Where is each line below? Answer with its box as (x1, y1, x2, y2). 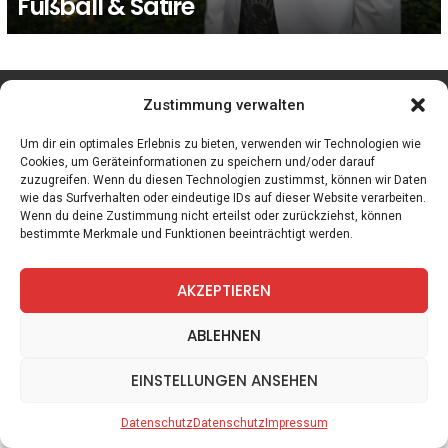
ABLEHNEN (187, 324, 261, 346)
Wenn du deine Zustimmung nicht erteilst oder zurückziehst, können (20, 209, 402, 223)
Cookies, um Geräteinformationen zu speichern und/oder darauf (20, 155, 375, 169)
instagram (267, 88, 322, 103)
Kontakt (161, 179, 210, 199)
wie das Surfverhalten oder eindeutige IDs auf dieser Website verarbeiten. (20, 191, 426, 205)
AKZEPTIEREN (177, 279, 271, 301)
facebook (123, 88, 174, 103)
